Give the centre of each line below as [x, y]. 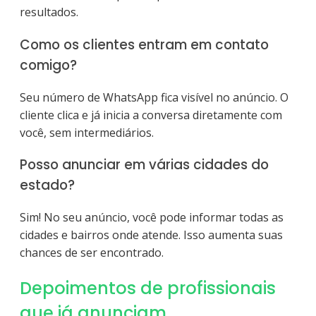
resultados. [49, 12]
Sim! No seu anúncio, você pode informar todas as [152, 217]
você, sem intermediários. [87, 132]
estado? [47, 186]
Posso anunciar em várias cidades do [144, 165]
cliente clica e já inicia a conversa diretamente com [151, 115]
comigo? [48, 65]
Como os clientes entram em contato [144, 44]
